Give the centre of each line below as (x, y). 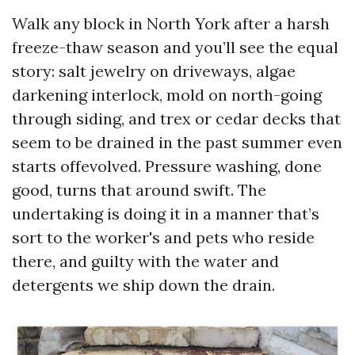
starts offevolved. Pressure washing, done (167, 166)
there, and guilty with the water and (145, 261)
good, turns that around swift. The (139, 190)
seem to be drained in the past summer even (177, 142)
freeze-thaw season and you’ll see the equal (175, 47)
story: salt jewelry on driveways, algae (154, 71)
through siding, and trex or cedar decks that (176, 118)
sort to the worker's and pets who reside (163, 237)
